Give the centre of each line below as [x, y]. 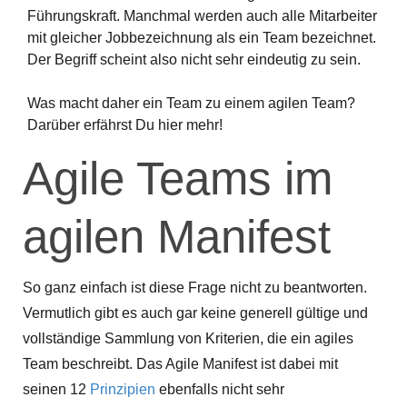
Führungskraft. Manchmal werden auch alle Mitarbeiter [202, 15]
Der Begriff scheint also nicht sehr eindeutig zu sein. [194, 59]
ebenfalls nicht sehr [220, 389]
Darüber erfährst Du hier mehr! [125, 124]
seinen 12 [56, 389]
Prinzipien [123, 389]
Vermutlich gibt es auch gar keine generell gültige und [195, 313]
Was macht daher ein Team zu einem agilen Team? [191, 103]
